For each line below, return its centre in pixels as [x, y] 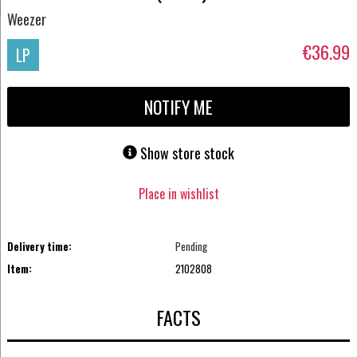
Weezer [26, 19]
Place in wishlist [178, 193]
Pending [192, 246]
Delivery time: [39, 246]
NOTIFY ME [178, 107]
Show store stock [187, 153]
